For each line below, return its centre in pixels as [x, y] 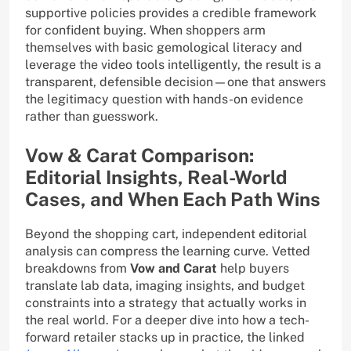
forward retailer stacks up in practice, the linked [165, 338]
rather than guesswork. [92, 117]
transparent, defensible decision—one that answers [175, 82]
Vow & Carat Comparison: [139, 156]
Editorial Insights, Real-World [156, 177]
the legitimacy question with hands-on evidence [164, 100]
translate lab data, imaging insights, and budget [165, 286]
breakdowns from [78, 269]
